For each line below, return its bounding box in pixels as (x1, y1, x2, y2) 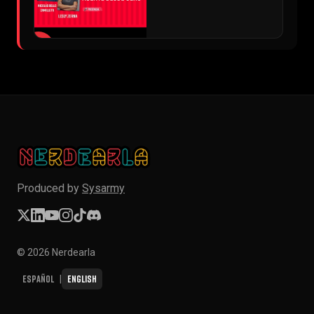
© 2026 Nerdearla (17, 247, 95, 259)
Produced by (17, 182, 82, 196)
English (67, 273, 97, 285)
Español (22, 273, 54, 285)
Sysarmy (82, 182, 125, 196)
